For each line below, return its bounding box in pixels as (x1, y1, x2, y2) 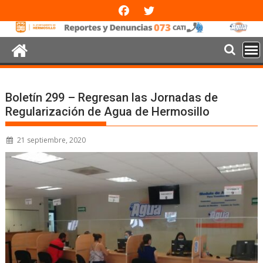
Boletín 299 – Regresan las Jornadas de (5, 90, 218, 105)
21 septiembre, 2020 (17, 135, 86, 146)
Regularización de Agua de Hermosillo (5, 104, 210, 119)
